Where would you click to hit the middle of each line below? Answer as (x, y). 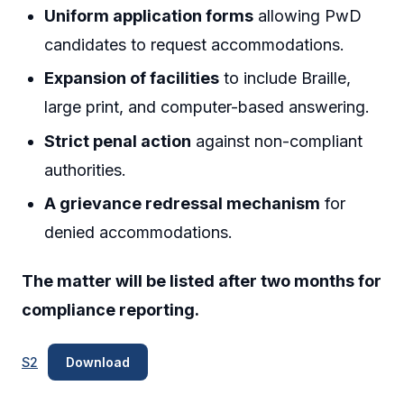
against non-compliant (277, 141)
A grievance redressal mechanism (183, 204)
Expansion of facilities (132, 78)
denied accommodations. (139, 233)
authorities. (86, 170)
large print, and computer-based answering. (207, 107)
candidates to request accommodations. (195, 44)
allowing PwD (308, 15)
